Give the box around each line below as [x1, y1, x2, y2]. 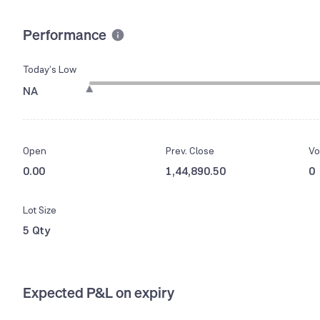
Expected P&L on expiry [23, 283, 174, 303]
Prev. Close [166, 144, 214, 158]
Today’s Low [23, 63, 76, 76]
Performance [23, 24, 106, 44]
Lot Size [23, 204, 56, 217]
